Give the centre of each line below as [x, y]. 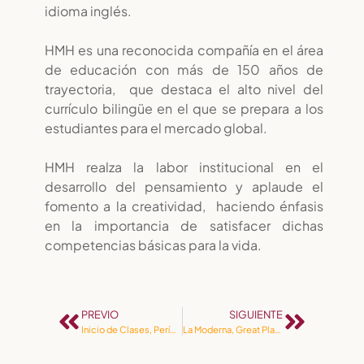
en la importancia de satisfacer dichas [184, 225]
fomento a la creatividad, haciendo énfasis [184, 206]
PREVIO [100, 314]
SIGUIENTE [256, 314]
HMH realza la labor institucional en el [184, 167]
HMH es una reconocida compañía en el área [184, 50]
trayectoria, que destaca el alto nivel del [184, 89]
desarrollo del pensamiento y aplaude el [184, 186]
